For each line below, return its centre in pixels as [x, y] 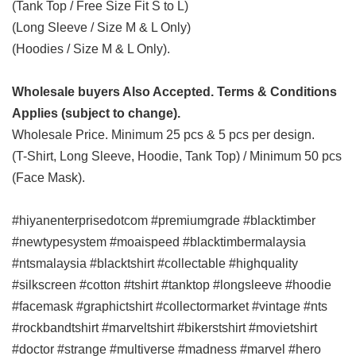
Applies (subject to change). [96, 113]
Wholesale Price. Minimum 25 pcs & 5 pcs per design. [163, 134]
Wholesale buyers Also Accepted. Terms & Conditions [174, 91]
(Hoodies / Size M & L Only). [91, 48]
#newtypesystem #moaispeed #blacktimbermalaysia [159, 242]
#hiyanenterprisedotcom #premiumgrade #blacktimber [164, 220]
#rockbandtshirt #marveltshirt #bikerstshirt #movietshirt [164, 327]
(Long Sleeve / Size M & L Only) [101, 27]
